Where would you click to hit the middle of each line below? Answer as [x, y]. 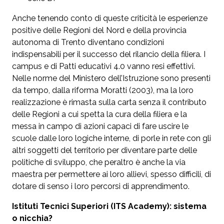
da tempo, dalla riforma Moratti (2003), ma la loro [103, 90]
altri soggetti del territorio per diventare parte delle [104, 150]
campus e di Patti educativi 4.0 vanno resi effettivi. [103, 66]
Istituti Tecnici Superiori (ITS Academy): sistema [109, 206]
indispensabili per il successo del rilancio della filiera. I [109, 54]
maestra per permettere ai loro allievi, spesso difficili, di [111, 174]
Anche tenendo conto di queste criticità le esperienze [110, 18]
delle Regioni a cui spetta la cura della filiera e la [99, 114]
